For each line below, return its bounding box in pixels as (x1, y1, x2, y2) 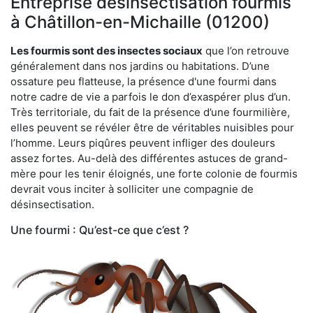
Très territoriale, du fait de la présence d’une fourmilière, (10, 105, 290, 119)
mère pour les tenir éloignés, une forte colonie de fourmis (10, 166, 298, 180)
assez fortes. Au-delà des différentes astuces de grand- (10, 151, 288, 165)
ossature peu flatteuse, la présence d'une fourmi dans (10, 74, 277, 88)
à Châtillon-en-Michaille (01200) (10, 11, 270, 32)
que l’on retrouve (203, 43, 289, 57)
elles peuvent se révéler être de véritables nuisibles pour (10, 120, 294, 134)
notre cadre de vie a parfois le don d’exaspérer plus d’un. (10, 89, 291, 103)
